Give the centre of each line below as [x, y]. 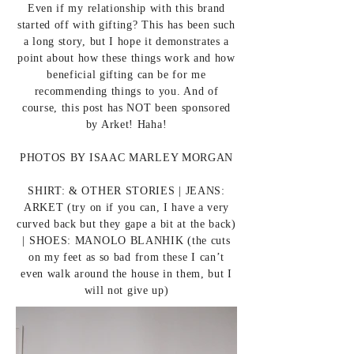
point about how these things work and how [126, 58]
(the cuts [207, 241]
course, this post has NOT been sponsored [126, 108]
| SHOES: [49, 241]
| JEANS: [202, 191]
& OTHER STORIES [124, 191]
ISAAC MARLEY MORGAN [161, 158]
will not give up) [126, 290]
